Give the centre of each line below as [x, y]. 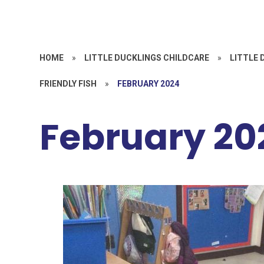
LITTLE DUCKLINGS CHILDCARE [147, 58]
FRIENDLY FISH [68, 84]
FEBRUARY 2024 [148, 84]
